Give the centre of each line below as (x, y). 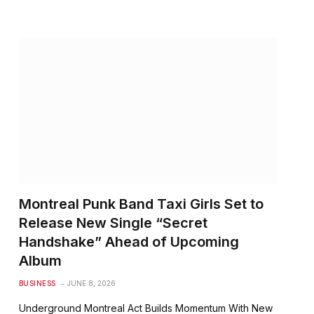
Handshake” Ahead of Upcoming (129, 241)
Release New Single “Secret (113, 223)
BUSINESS (37, 283)
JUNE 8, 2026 (91, 283)
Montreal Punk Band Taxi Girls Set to (141, 204)
